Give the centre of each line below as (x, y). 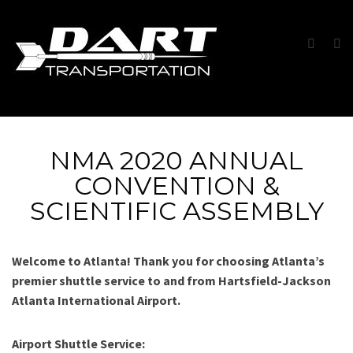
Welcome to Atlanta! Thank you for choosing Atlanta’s (168, 261)
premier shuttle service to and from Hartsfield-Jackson (171, 281)
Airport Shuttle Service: (78, 344)
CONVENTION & (176, 186)
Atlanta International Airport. (96, 300)
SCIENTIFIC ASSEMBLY (176, 211)
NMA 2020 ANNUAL (176, 160)
